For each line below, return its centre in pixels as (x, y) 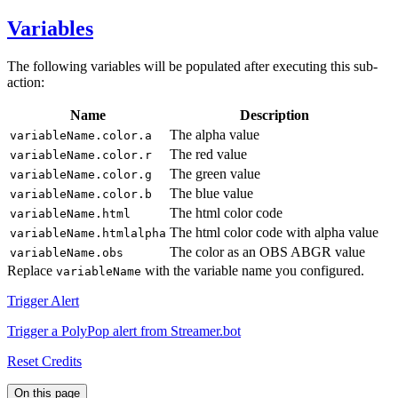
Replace (32, 270)
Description (274, 115)
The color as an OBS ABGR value (267, 251)
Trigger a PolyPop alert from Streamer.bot (124, 330)
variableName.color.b (81, 194)
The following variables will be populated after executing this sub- (192, 66)
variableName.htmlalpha (88, 233)
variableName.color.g (81, 174)
